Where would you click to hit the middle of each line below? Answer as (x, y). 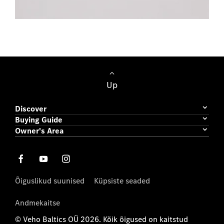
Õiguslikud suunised (50, 181)
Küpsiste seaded (122, 181)
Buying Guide (39, 119)
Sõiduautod (112, 25)
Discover (31, 108)
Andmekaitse (37, 203)
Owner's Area (39, 130)
